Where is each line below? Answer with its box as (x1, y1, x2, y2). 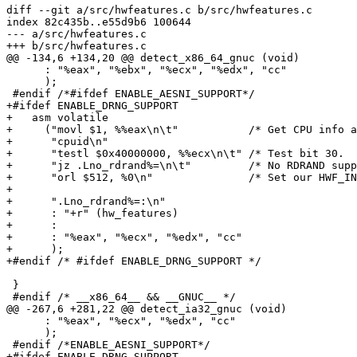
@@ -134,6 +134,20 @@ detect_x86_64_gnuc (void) (6, 52, 300, 65)
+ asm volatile (6, 112, 108, 124)
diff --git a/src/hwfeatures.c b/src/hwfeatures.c (6, 4, 312, 17)
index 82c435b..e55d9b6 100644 (6, 16, 191, 29)
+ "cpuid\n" (6, 135, 108, 148)
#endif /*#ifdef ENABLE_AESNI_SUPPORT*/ (6, 88, 255, 100)
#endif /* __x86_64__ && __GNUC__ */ (6, 291, 236, 304)
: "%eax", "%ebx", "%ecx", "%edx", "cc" (6, 64, 287, 76)
